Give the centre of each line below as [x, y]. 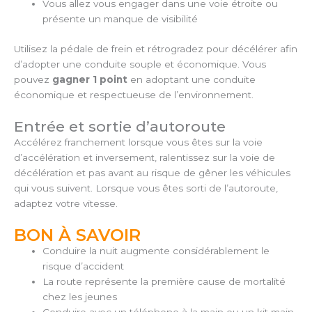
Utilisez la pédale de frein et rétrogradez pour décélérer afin [156, 48]
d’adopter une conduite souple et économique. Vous [140, 64]
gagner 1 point [91, 79]
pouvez [33, 79]
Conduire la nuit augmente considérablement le [156, 250]
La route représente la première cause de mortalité [164, 281]
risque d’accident [84, 266]
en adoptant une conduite [193, 79]
